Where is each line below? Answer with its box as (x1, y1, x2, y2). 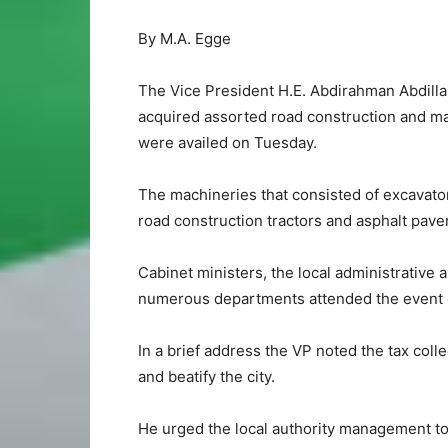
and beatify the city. (138, 366, 275, 386)
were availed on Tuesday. (138, 132, 317, 152)
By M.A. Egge (138, 28, 231, 48)
